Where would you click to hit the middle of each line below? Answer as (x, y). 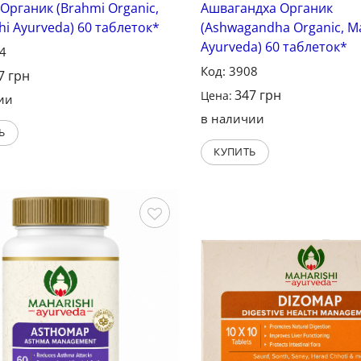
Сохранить (133, 243)
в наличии (232, 118)
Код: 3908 (229, 71)
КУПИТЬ (235, 151)
